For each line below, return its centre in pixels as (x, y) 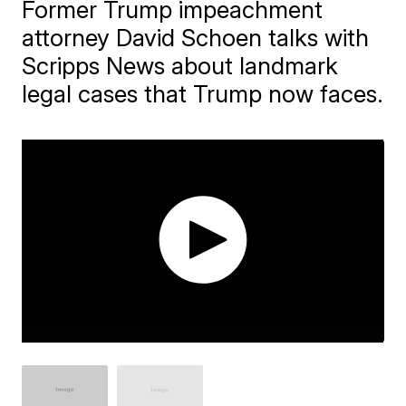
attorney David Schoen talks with (196, 38)
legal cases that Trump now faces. (203, 94)
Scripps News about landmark (180, 66)
